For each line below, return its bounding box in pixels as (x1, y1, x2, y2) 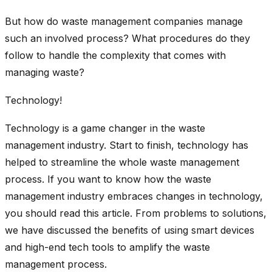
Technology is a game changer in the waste (5, 121, 205, 134)
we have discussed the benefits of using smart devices (5, 223, 254, 236)
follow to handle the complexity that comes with (5, 49, 226, 61)
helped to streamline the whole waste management (5, 155, 239, 168)
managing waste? (5, 66, 84, 78)
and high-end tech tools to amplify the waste (5, 240, 210, 253)
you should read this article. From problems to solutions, (5, 206, 267, 219)
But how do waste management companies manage (5, 15, 243, 27)
